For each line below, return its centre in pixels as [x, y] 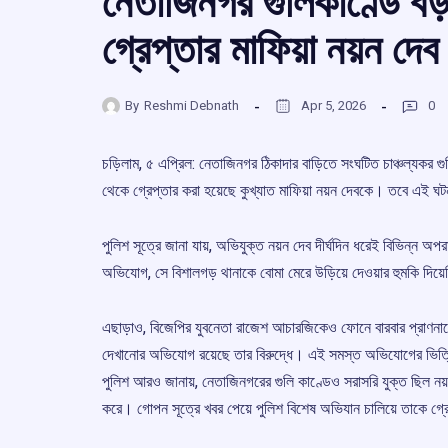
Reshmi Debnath [191, 106]
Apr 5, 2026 [333, 106]
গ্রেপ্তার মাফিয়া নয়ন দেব [270, 49]
